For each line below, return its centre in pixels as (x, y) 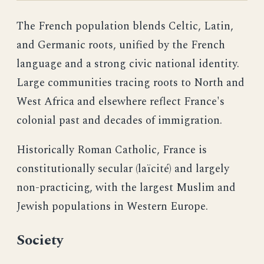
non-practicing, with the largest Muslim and (126, 188)
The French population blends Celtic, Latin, (125, 26)
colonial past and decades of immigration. (119, 121)
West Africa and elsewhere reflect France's (121, 102)
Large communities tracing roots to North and (131, 83)
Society (40, 240)
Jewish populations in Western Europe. (112, 207)
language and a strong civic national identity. (128, 64)
